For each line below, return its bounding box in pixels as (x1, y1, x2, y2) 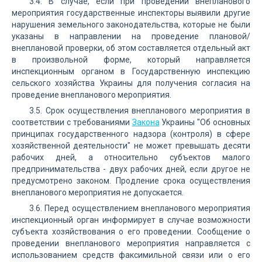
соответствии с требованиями (12, 118, 132, 127)
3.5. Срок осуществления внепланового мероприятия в (29, 106, 250, 115)
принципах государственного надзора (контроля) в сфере (12, 129, 250, 139)
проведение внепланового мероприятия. (12, 90, 171, 99)
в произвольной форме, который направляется (12, 55, 250, 64)
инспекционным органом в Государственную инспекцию (12, 67, 250, 76)
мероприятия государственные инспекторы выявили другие (12, 8, 250, 18)
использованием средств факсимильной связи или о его (12, 250, 250, 260)
